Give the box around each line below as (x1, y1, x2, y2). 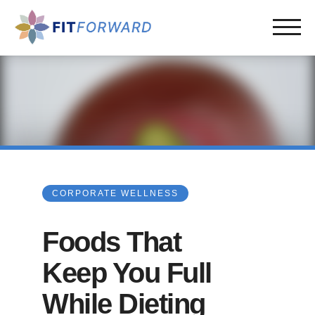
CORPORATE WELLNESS (52, 188, 179, 198)
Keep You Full (42, 257, 212, 288)
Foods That (42, 226, 181, 257)
